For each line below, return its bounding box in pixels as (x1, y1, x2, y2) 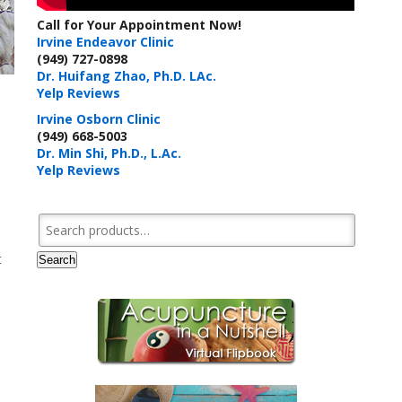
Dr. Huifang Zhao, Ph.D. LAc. (37, 66, 217, 84)
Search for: (36, 208, 99, 226)
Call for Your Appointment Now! (37, 15, 242, 33)
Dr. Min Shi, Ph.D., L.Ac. (37, 144, 182, 162)
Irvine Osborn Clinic (37, 109, 162, 127)
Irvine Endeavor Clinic (37, 32, 175, 50)
